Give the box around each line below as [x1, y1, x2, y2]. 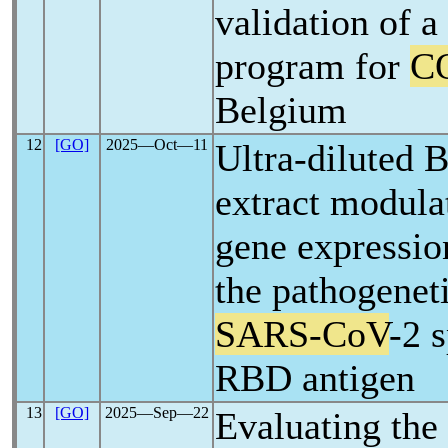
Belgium [215, 89, 347, 131]
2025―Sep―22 [104, 404, 209, 421]
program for [215, 45, 410, 87]
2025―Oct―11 [105, 136, 208, 153]
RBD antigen [215, 357, 415, 399]
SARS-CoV [215, 313, 389, 355]
